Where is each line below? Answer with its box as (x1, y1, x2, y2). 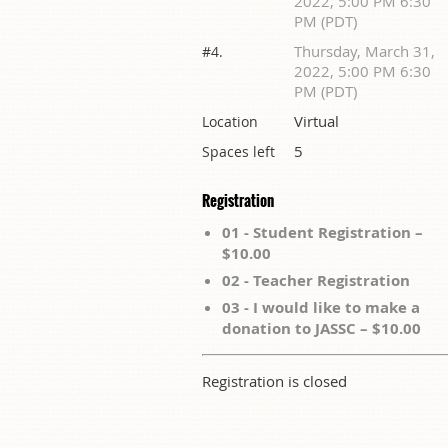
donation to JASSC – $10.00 (222, 317, 421, 339)
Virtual (294, 110, 339, 131)
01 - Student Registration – (222, 221, 423, 243)
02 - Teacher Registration (222, 269, 410, 291)
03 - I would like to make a (222, 296, 420, 318)
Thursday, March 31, (294, 40, 435, 61)
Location (202, 111, 258, 131)
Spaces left (202, 141, 275, 161)
